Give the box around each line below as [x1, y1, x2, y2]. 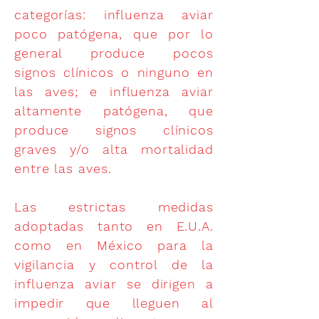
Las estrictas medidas [14, 199, 214, 214]
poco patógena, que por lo [14, 26, 214, 41]
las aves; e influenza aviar [14, 84, 214, 99]
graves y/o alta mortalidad [14, 142, 214, 157]
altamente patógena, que [14, 103, 214, 118]
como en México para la [14, 238, 214, 253]
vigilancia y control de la [14, 257, 214, 272]
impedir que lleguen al [14, 296, 214, 310]
